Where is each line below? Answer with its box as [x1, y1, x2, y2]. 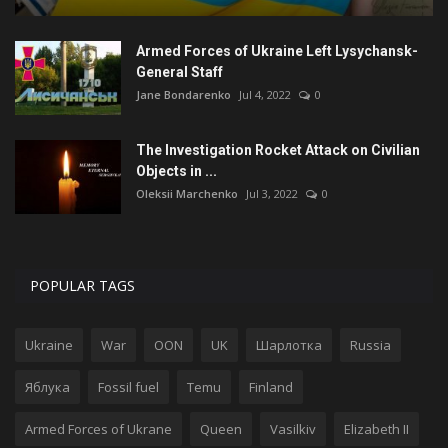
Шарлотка [256, 336, 322, 355]
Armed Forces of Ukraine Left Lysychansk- [136, 43, 418, 60]
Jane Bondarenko [136, 87, 231, 103]
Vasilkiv [270, 420, 316, 439]
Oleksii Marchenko [136, 186, 238, 202]
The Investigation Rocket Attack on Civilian [136, 142, 420, 159]
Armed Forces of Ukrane [25, 420, 172, 439]
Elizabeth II [344, 420, 409, 439]
